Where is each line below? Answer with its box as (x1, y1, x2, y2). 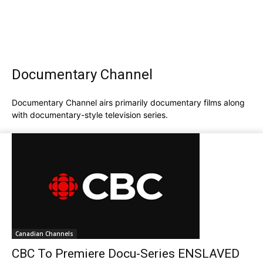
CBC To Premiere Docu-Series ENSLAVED (12, 247, 240, 261)
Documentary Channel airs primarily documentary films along (12, 97, 245, 107)
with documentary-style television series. (12, 110, 168, 120)
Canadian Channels (15, 230, 73, 238)
